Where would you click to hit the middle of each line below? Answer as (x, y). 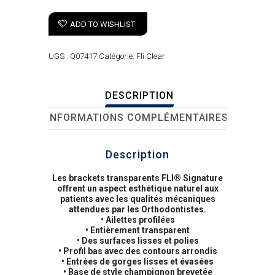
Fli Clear (151, 56)
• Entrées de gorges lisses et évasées (137, 262)
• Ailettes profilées (137, 220)
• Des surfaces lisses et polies (137, 241)
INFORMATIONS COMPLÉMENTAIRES (137, 118)
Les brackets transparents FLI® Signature (137, 178)
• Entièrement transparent (137, 230)
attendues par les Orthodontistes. (137, 210)
